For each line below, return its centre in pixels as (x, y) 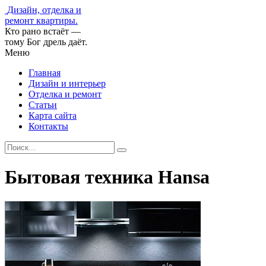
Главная (45, 73)
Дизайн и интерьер (67, 83)
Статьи (43, 105)
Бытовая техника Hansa (107, 177)
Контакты (48, 126)
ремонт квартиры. (41, 20)
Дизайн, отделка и (44, 10)
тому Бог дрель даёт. (46, 42)
